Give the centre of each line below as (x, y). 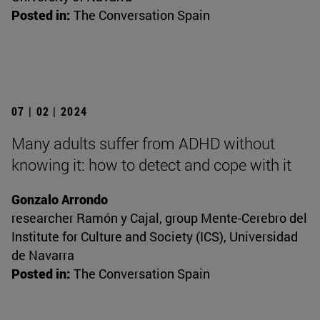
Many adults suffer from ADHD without (143, 144)
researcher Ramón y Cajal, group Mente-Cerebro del (159, 218)
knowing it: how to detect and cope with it (151, 165)
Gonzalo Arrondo (60, 200)
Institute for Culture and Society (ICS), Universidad (155, 237)
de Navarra (43, 255)
